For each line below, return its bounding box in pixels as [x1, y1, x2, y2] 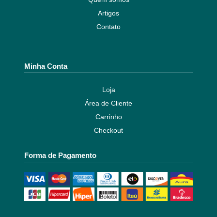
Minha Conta [24, 62, 67, 71]
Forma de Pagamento [24, 151, 96, 160]
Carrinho [95, 113, 122, 121]
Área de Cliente [85, 99, 132, 108]
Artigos [98, 9, 119, 17]
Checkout [94, 126, 123, 135]
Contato [96, 23, 121, 31]
